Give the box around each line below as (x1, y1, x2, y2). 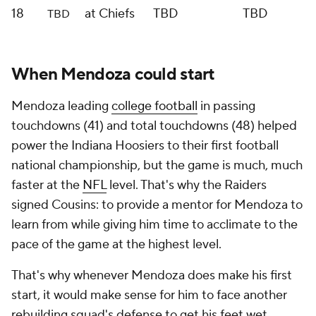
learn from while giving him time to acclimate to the (11, 217, 298, 233)
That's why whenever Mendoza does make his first (11, 267, 292, 284)
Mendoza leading (11, 98, 111, 114)
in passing (197, 98, 255, 114)
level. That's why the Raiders (107, 177, 267, 193)
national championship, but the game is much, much (11, 157, 303, 174)
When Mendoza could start (11, 63, 215, 85)
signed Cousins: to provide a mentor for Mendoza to (11, 197, 303, 213)
